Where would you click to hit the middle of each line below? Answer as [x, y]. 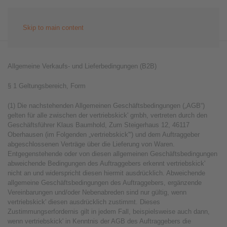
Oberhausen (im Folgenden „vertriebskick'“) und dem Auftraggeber [104, 135]
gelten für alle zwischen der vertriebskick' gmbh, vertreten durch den [107, 115]
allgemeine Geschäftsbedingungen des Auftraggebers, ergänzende [105, 183]
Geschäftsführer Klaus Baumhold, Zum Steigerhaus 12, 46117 [99, 125]
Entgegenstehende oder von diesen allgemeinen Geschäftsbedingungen [112, 154]
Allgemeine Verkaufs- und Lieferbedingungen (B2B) [82, 66]
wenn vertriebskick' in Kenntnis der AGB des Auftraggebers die [99, 221]
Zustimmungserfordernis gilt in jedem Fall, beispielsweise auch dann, [109, 212]
